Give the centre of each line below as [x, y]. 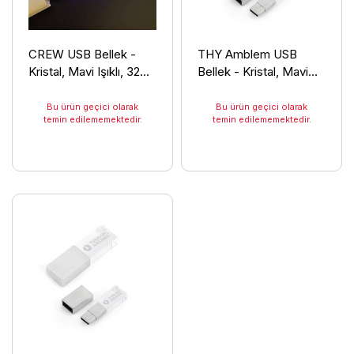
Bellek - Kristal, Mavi [253, 71]
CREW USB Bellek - [82, 54]
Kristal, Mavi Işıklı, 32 [84, 71]
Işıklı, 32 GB [229, 88]
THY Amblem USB [247, 54]
